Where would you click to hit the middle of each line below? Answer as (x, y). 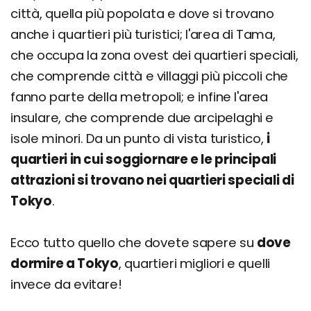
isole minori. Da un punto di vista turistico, (138, 138)
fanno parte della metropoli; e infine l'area (140, 97)
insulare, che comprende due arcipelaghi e (142, 118)
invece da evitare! (66, 284)
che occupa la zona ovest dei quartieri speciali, (154, 55)
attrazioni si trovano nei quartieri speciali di (152, 180)
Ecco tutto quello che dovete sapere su (134, 243)
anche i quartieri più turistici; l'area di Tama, (143, 34)
